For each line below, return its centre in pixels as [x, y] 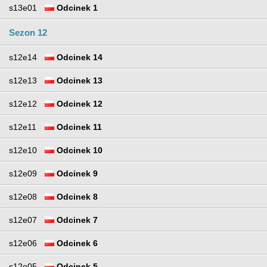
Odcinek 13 [78, 80]
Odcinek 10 [78, 150]
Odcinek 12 [78, 103]
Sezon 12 [28, 32]
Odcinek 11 [78, 127]
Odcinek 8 [76, 196]
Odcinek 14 [78, 57]
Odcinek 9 [76, 173]
